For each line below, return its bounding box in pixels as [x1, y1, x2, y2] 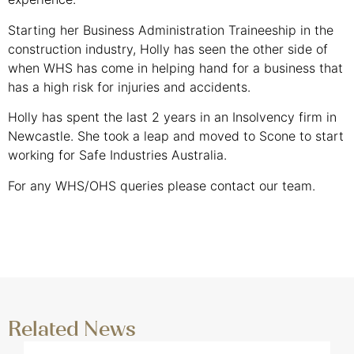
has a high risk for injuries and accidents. [8, 78, 250, 95]
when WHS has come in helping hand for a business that [8, 59, 343, 76]
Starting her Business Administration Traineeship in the [8, 21, 333, 38]
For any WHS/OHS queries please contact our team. [8, 177, 315, 194]
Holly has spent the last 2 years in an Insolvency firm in [8, 109, 337, 126]
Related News [8, 315, 136, 342]
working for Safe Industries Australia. [8, 147, 227, 164]
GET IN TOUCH [131, 220, 223, 236]
